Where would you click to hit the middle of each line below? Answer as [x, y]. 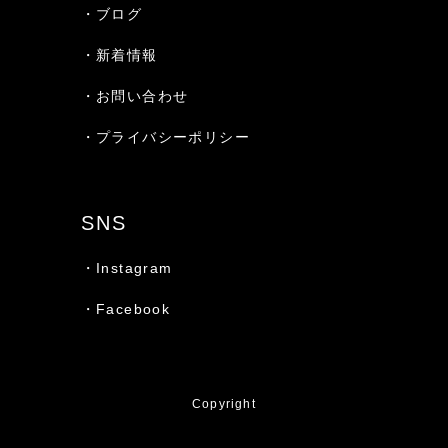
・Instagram [126, 267]
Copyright [224, 403]
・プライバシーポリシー [165, 136]
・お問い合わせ [134, 95]
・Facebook [125, 308]
